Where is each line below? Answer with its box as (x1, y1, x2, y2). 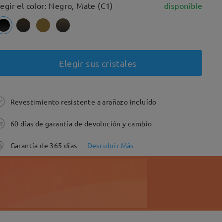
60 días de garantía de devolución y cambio (10, 119, 152, 128)
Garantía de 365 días (10, 141, 77, 150)
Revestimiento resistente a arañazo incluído (10, 97, 157, 106)
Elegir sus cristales (59, 57, 137, 68)
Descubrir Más (87, 141, 134, 150)
